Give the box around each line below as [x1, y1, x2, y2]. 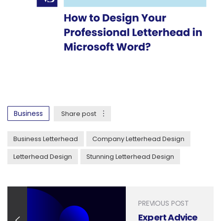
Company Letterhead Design [92, 134, 184, 144]
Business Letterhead [13, 134, 78, 144]
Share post [61, 109, 96, 118]
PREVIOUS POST [138, 198, 189, 208]
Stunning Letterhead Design [86, 152, 174, 161]
